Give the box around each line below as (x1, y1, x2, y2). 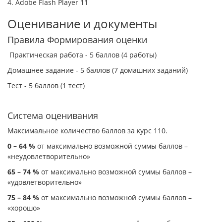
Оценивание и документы (7, 15, 157, 32)
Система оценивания (7, 109, 98, 121)
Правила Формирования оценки (7, 33, 147, 46)
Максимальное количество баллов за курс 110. (7, 125, 167, 135)
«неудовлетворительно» (7, 151, 90, 161)
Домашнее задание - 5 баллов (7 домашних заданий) (7, 65, 188, 75)
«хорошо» (7, 203, 40, 213)
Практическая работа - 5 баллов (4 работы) (7, 50, 157, 59)
